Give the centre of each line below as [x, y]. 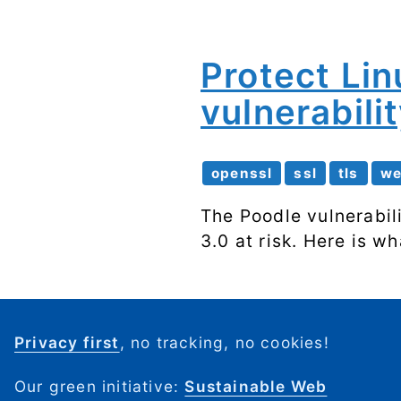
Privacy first [67, 343]
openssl [242, 173]
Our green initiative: [100, 387]
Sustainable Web [256, 387]
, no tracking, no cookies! [224, 343]
